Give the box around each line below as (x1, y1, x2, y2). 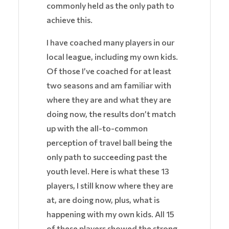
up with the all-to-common (47, 123, 148, 133)
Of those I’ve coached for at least (47, 66, 171, 76)
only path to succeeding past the (47, 152, 167, 162)
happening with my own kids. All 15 (47, 209, 174, 219)
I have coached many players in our (47, 37, 174, 48)
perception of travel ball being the (47, 138, 172, 148)
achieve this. (47, 15, 93, 25)
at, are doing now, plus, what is (47, 195, 159, 205)
